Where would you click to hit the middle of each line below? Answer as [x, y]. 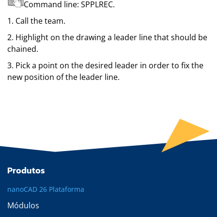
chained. [23, 49]
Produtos [26, 170]
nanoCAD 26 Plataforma [46, 189]
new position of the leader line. [63, 77]
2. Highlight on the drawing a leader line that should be [107, 37]
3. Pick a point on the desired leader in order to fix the [105, 65]
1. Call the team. [36, 21]
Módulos [23, 205]
